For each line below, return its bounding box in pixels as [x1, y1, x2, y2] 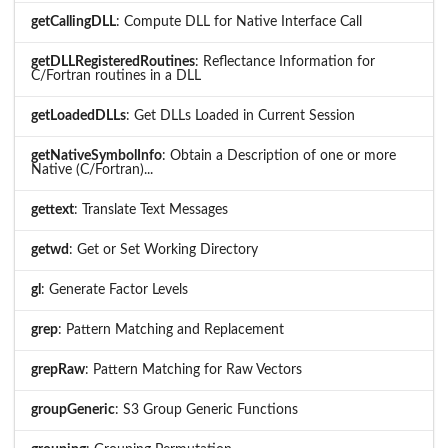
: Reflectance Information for [195, 54, 375, 69]
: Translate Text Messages [74, 202, 228, 217]
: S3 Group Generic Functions [115, 402, 298, 417]
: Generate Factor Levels [41, 282, 188, 297]
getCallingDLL [31, 14, 116, 29]
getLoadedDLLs [31, 108, 126, 123]
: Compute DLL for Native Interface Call [116, 14, 362, 29]
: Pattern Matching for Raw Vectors [85, 362, 302, 377]
